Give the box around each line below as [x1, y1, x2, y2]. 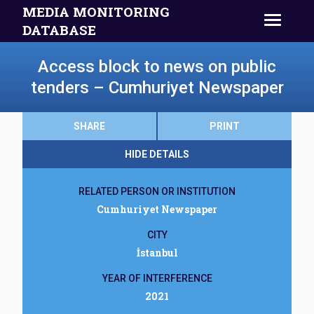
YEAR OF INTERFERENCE [102, 273, 212, 284]
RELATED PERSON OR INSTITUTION [78, 186, 235, 197]
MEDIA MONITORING [22, 3, 170, 20]
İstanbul [136, 246, 178, 259]
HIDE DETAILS [125, 149, 189, 160]
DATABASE [22, 21, 96, 39]
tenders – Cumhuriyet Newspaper [30, 78, 284, 97]
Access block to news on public [38, 57, 276, 76]
